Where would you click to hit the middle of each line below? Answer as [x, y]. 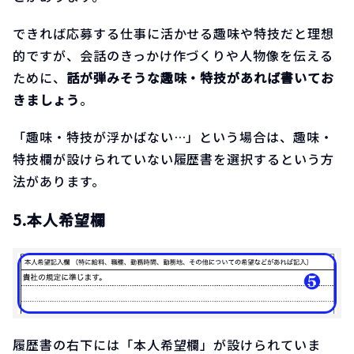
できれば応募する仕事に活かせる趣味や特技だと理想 [174, 34]
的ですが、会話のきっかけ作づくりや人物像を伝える [173, 56]
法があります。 [59, 181]
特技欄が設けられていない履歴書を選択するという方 [174, 159]
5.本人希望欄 [59, 220]
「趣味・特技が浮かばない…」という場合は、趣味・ [173, 137]
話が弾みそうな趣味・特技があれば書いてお [200, 78]
